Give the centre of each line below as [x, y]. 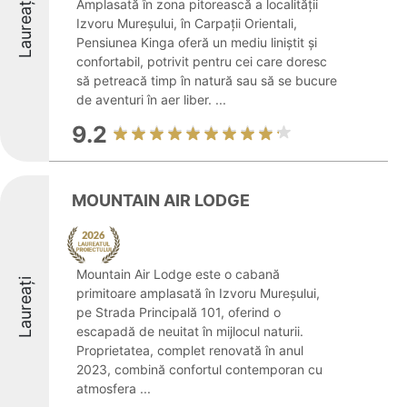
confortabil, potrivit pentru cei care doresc [202, 61]
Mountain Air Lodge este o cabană [178, 274]
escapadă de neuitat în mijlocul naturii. [190, 331]
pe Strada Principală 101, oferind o [179, 312]
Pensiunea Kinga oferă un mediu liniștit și [197, 42]
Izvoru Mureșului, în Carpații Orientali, [187, 23]
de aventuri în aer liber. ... [151, 99]
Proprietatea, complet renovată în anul [190, 350]
